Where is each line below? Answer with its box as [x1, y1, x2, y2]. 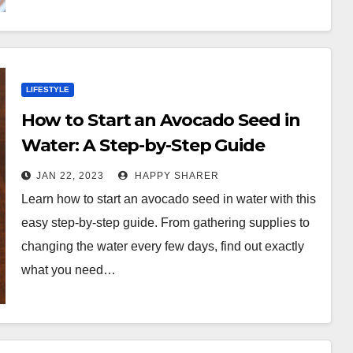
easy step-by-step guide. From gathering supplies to [20, 216, 310, 229]
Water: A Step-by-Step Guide [20, 135, 265, 156]
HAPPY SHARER [131, 170, 219, 181]
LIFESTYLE [25, 85, 69, 94]
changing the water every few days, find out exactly [20, 240, 304, 253]
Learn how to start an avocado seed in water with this [20, 192, 316, 206]
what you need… [20, 263, 116, 277]
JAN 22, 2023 [35, 170, 104, 181]
